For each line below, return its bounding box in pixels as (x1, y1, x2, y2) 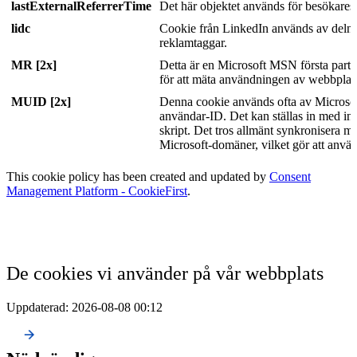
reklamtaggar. (159, 35, 227, 49)
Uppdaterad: (6, 300, 69, 314)
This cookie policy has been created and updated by (6, 169, 269, 183)
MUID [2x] (11, 94, 71, 108)
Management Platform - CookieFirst (6, 183, 187, 198)
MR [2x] (11, 57, 57, 72)
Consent (269, 169, 311, 183)
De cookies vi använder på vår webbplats (6, 261, 324, 284)
